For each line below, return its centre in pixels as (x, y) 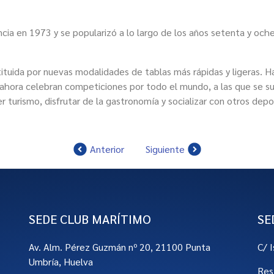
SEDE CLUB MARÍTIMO (90, 219)
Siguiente (165, 149)
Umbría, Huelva (61, 261)
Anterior (107, 149)
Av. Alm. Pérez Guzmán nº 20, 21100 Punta (120, 247)
